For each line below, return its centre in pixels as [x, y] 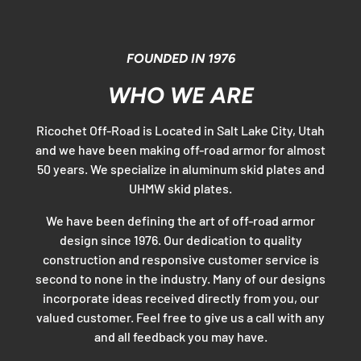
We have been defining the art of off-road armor [180, 221]
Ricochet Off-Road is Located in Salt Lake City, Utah [180, 131]
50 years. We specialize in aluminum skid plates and [180, 169]
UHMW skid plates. [180, 189]
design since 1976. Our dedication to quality [180, 240]
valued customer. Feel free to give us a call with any [180, 317]
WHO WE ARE [180, 95]
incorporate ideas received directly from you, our [180, 298]
